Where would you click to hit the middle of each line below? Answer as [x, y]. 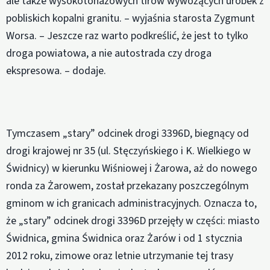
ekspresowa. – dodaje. [56, 71]
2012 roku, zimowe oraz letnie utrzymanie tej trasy [120, 256]
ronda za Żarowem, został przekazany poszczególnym [127, 186]
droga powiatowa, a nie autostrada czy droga [109, 53]
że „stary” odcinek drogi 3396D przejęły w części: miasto [133, 221]
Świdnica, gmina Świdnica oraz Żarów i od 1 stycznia [124, 238]
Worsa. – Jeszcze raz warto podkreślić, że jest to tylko [127, 36]
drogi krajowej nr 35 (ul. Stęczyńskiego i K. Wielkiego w [128, 151]
